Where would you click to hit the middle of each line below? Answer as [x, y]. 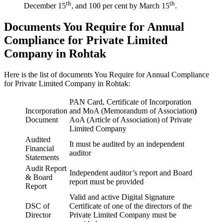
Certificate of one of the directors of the [131, 206]
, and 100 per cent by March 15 [120, 6]
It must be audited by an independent [127, 144]
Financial [40, 149]
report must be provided [107, 182]
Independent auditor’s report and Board [131, 173]
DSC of [37, 206]
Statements [42, 158]
